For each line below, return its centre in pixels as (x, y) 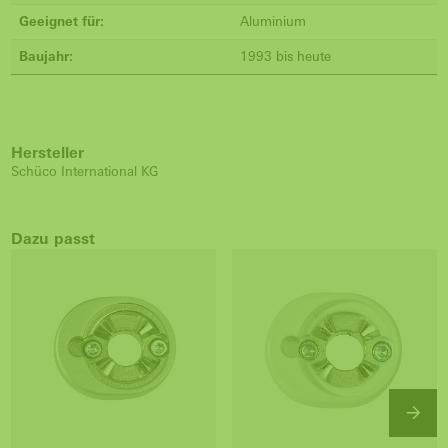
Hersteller (47, 152)
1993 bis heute (285, 56)
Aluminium (273, 21)
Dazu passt (53, 238)
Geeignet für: (61, 21)
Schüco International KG (85, 171)
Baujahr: (46, 56)
